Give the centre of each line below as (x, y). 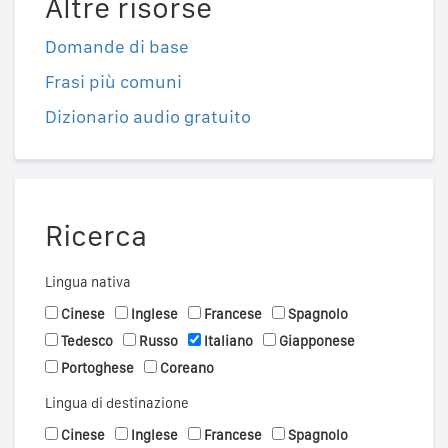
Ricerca (96, 235)
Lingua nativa (88, 282)
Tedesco (87, 341)
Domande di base (117, 47)
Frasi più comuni (113, 82)
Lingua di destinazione (117, 403)
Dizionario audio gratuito (148, 117)
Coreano (187, 368)
